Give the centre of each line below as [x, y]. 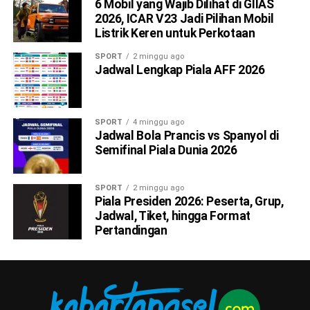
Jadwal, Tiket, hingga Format [173, 216]
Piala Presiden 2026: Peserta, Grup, [189, 202]
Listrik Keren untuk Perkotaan [175, 34]
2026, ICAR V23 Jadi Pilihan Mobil [184, 19]
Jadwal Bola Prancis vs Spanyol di [186, 136]
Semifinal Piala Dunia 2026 [166, 151]
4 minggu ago [158, 122]
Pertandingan [131, 231]
